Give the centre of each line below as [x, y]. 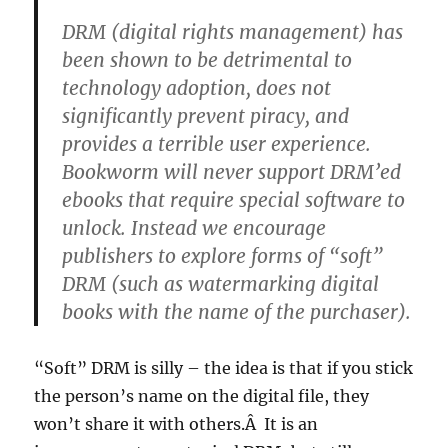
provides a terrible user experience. [217, 144]
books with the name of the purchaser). [237, 312]
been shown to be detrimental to [207, 60]
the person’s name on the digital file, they [202, 396]
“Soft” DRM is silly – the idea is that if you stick [224, 368]
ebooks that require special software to [234, 200]
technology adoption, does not [197, 88]
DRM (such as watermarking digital [221, 284]
